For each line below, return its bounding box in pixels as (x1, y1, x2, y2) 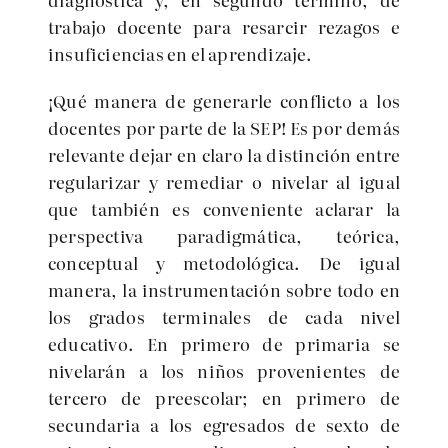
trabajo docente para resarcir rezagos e (48, 14, 400, 39)
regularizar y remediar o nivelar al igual (48, 169, 400, 194)
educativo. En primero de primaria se (48, 331, 400, 356)
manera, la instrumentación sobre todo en (48, 277, 400, 302)
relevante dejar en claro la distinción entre (48, 142, 400, 167)
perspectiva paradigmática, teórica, (48, 223, 400, 248)
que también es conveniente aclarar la (48, 196, 400, 221)
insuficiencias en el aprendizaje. (48, 41, 313, 66)
